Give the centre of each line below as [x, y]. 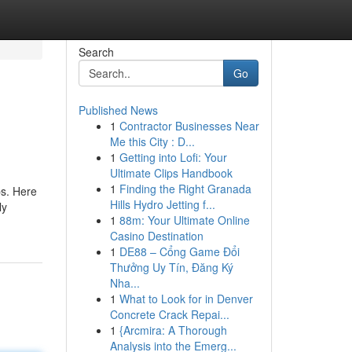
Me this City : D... [152, 141]
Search [96, 52]
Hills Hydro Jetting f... [162, 204]
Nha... [125, 283]
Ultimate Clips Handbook [171, 173]
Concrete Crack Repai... [169, 314]
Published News [118, 110]
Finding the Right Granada [185, 189]
